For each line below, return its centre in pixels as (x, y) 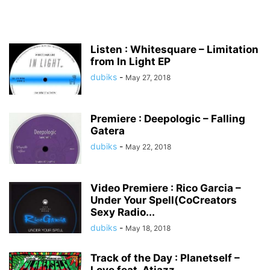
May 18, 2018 (148, 228)
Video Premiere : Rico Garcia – (166, 188)
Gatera (108, 131)
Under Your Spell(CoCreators (164, 200)
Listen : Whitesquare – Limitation (174, 49)
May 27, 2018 (148, 77)
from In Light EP (130, 61)
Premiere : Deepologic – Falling (168, 119)
